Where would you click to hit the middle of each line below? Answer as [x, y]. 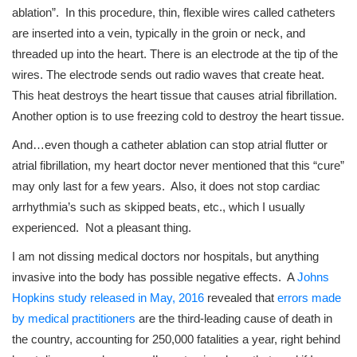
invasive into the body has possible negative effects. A [155, 277]
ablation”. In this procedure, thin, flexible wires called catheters [174, 13]
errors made [309, 298]
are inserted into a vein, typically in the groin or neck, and [159, 33]
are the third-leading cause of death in [234, 319]
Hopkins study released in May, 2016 [108, 298]
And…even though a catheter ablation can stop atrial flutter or [170, 145]
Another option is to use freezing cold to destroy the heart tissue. [178, 116]
